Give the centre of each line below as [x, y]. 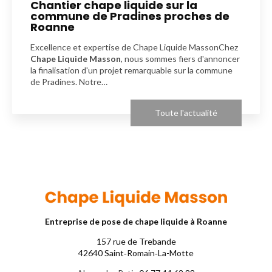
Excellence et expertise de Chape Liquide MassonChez [134, 47]
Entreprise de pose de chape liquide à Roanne [136, 222]
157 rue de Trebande [136, 242]
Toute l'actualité [186, 113]
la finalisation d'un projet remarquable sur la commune [131, 70]
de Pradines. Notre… [69, 82]
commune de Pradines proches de [130, 16]
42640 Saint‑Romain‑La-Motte [136, 253]
